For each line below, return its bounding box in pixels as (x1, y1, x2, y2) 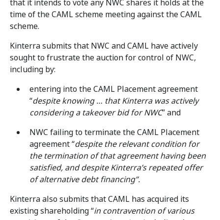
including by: (10, 64, 55, 75)
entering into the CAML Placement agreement (29, 83, 198, 95)
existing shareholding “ (10, 205, 94, 217)
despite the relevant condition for (75, 138, 199, 150)
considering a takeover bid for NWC (29, 107, 162, 118)
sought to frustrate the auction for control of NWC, (10, 52, 196, 63)
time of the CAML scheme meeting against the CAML (10, 9, 202, 20)
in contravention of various (94, 205, 194, 217)
